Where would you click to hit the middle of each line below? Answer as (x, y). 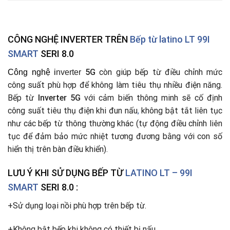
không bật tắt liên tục (181, 110)
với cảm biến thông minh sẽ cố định (151, 98)
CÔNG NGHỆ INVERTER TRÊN (68, 39)
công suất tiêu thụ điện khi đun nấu (73, 110)
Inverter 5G (57, 98)
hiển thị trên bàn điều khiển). (58, 149)
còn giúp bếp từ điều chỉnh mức (161, 72)
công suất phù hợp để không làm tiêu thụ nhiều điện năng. (115, 85)
